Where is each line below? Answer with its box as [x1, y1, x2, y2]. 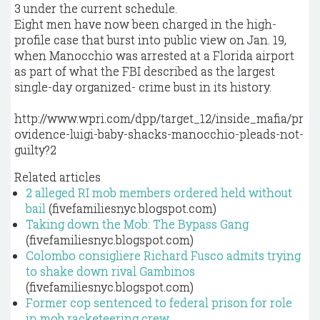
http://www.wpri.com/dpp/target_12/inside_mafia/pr [14, 111, 304, 126]
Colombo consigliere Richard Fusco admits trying [26, 248, 301, 263]
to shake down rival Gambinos [26, 264, 195, 279]
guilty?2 [14, 142, 56, 157]
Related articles [14, 169, 101, 184]
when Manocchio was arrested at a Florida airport [14, 48, 294, 63]
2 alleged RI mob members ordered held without [26, 185, 292, 200]
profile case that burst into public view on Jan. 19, [14, 32, 286, 47]
